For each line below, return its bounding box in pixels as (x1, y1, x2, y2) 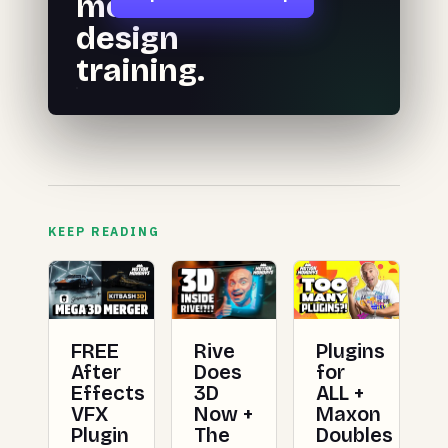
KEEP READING (48, 223, 161, 239)
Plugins (316, 339, 386, 364)
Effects (71, 381, 145, 406)
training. (76, 50, 205, 90)
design (76, 18, 179, 58)
